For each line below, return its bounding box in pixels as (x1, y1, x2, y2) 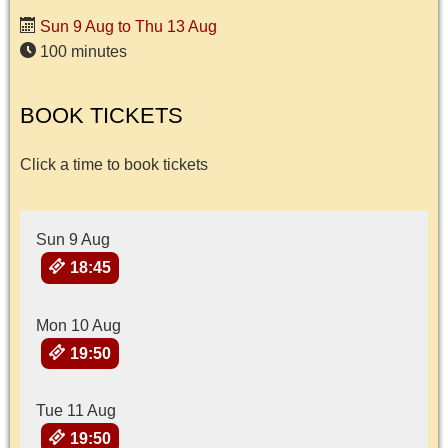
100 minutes (36, 43, 127, 61)
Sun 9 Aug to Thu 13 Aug (36, 18, 217, 36)
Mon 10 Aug (36, 316, 121, 334)
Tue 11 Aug (36, 402, 116, 420)
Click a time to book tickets (20, 156, 208, 174)
